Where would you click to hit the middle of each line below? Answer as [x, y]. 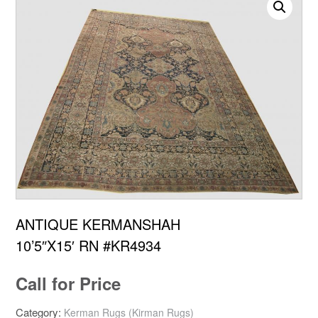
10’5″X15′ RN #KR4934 [88, 246]
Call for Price [68, 284]
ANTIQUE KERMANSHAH [98, 224]
